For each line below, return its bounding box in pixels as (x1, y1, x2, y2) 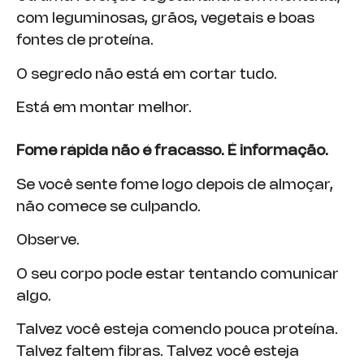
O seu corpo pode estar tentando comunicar (16, 267, 339, 281)
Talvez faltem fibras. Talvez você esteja (16, 344, 299, 358)
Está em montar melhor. (16, 102, 192, 115)
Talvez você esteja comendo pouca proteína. (16, 323, 338, 336)
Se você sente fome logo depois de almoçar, (16, 178, 333, 192)
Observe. (16, 234, 80, 248)
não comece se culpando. (16, 200, 201, 214)
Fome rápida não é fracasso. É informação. (16, 145, 328, 158)
